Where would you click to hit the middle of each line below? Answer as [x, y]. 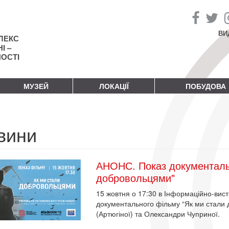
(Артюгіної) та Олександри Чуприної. [158, 213]
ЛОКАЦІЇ [114, 86]
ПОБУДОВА [205, 86]
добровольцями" [136, 177]
